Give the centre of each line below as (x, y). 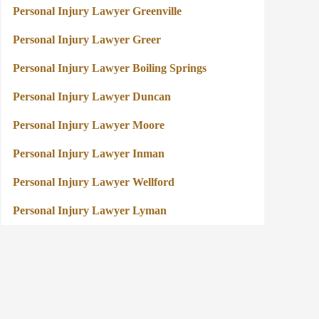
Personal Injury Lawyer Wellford (94, 182)
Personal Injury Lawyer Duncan (92, 97)
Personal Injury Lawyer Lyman (90, 211)
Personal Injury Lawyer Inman (89, 154)
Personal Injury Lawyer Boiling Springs (110, 68)
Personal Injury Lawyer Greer (87, 40)
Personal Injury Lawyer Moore (89, 125)
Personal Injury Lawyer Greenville (98, 11)
